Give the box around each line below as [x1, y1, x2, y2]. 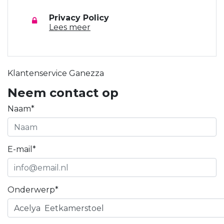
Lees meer [49, 22, 90, 32]
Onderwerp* [7, 185, 58, 194]
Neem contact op [7, 85, 118, 100]
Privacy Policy [49, 13, 109, 22]
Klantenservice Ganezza [7, 68, 104, 78]
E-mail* [7, 144, 36, 154]
